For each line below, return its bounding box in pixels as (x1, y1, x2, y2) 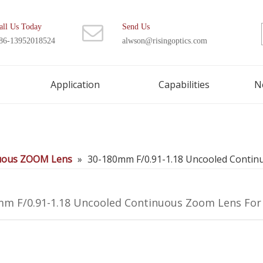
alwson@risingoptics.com (122, 36, 207, 45)
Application (50, 78, 100, 91)
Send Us (122, 22, 150, 31)
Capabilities (159, 78, 210, 91)
